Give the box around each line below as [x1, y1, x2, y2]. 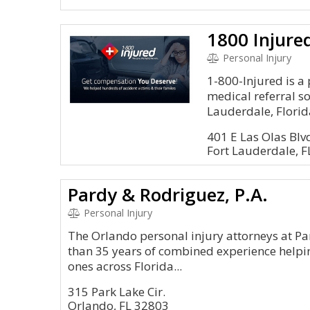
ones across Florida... [68, 258, 182, 274]
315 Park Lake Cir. [68, 284, 165, 300]
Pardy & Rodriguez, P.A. [68, 182, 268, 207]
